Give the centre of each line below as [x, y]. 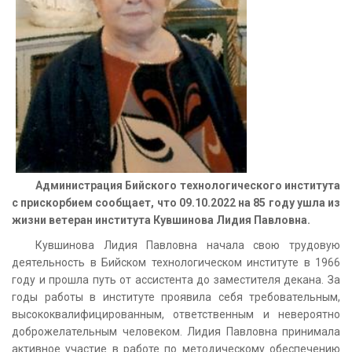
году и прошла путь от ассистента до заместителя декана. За [176, 279]
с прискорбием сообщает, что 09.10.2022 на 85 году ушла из [176, 202]
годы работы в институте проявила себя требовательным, [176, 297]
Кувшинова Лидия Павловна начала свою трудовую [188, 245]
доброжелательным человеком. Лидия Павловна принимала [176, 331]
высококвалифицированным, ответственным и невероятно [176, 314]
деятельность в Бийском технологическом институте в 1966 [176, 262]
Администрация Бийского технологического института [188, 185]
